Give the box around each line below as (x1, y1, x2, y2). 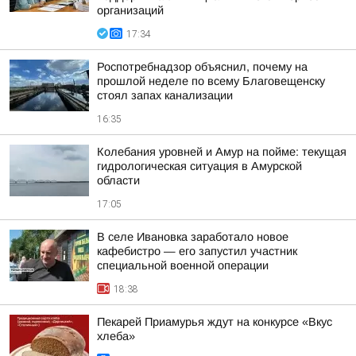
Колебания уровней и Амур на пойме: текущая (97, 145, 346, 158)
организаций (97, 4, 164, 17)
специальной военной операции (97, 259, 269, 272)
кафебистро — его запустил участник (97, 245, 297, 257)
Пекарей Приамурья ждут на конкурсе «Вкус (97, 315, 332, 328)
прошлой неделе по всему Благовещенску (97, 75, 325, 87)
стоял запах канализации (97, 89, 233, 102)
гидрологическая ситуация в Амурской (97, 160, 302, 172)
